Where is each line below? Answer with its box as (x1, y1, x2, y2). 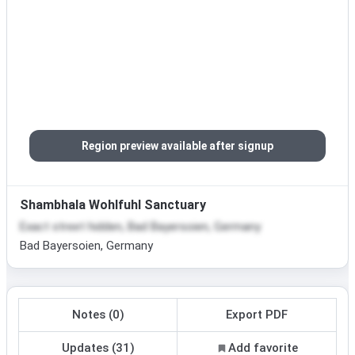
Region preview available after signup (82, 139, 273, 153)
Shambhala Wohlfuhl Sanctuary (20, 197, 206, 213)
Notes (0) (71, 307, 124, 323)
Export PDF (226, 307, 288, 323)
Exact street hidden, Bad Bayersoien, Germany (20, 219, 261, 235)
